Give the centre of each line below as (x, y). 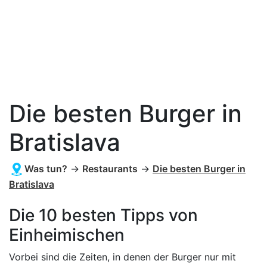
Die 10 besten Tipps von (103, 215)
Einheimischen (67, 235)
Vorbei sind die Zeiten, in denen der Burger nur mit (122, 257)
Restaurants (110, 169)
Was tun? (46, 169)
